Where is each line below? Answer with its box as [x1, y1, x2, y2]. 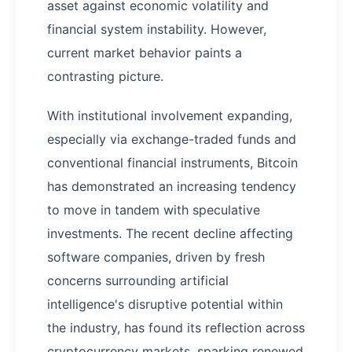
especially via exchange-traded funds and [47, 131, 296, 148]
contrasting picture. [47, 68, 163, 85]
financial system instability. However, [47, 21, 266, 38]
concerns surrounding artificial [47, 273, 229, 289]
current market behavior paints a [47, 45, 242, 61]
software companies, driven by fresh [47, 249, 265, 266]
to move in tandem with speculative [47, 202, 260, 218]
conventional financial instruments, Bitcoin [47, 155, 298, 171]
